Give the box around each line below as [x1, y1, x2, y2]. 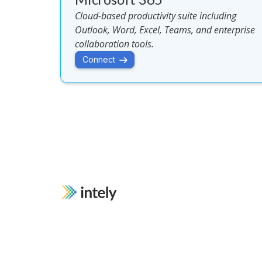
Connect [82, 54, 116, 64]
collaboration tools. [75, 37, 154, 50]
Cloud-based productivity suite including [75, 9, 237, 22]
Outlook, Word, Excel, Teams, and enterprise [75, 23, 256, 36]
